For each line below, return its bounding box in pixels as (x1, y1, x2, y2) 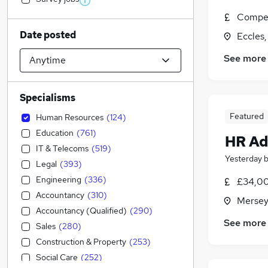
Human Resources (36, 112, 103, 123)
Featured (229, 111, 264, 122)
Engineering (36, 174, 81, 185)
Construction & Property (36, 236, 126, 247)
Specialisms (20, 92, 75, 104)
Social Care (36, 252, 78, 263)
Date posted (20, 29, 76, 41)
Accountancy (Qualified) (36, 205, 127, 216)
